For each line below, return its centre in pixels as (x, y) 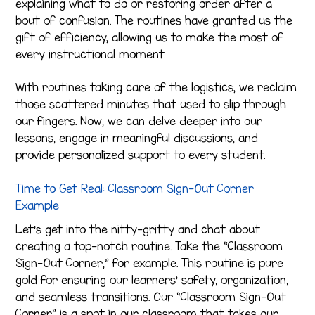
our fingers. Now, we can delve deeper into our (139, 121)
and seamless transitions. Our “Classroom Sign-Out (151, 297)
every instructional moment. (91, 54)
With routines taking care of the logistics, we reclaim (156, 88)
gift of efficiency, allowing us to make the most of (150, 38)
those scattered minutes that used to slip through (151, 104)
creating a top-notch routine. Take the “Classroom (149, 246)
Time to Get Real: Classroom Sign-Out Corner (135, 188)
